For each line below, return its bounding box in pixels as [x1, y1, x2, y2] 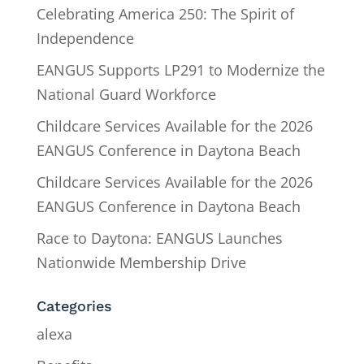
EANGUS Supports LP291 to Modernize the [36, 59, 325, 80]
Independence [36, 28, 134, 48]
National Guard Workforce [36, 84, 216, 104]
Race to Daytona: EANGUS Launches [36, 227, 283, 248]
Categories [36, 297, 112, 314]
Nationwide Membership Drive [36, 252, 246, 272]
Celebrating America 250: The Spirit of [36, 3, 294, 24]
